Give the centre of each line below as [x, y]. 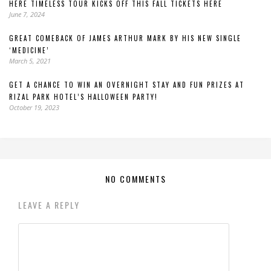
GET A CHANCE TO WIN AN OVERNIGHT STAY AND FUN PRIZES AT [127, 85]
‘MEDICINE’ [29, 50]
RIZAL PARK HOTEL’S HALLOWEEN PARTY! [83, 97]
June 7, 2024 [27, 14]
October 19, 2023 [34, 107]
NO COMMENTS [135, 179]
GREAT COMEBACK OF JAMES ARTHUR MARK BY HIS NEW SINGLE [125, 38]
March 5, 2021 [30, 61]
